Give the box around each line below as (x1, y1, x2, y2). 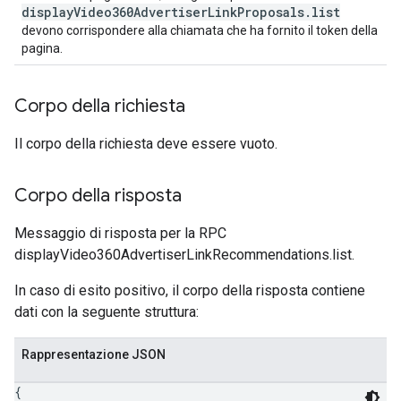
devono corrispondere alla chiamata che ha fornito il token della (21, 23, 378, 38)
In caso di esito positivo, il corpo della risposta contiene (14, 282, 365, 299)
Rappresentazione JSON (21, 347, 166, 362)
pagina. (21, 41, 63, 55)
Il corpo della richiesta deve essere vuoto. (14, 135, 277, 152)
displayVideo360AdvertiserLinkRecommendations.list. (14, 246, 354, 263)
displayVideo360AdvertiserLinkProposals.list (21, 4, 340, 21)
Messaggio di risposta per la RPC (14, 225, 226, 242)
